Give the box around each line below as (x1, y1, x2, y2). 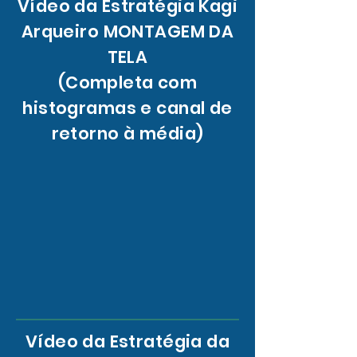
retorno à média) (51, 121, 204, 145)
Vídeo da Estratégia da (25, 329, 230, 353)
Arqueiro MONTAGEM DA (21, 19, 234, 43)
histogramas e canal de (22, 96, 233, 120)
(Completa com (57, 70, 198, 94)
